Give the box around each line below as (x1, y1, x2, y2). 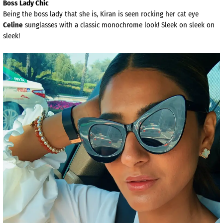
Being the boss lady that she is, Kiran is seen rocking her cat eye (3, 9, 199, 19)
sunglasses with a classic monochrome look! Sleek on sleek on (23, 20, 215, 30)
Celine (3, 20, 23, 30)
